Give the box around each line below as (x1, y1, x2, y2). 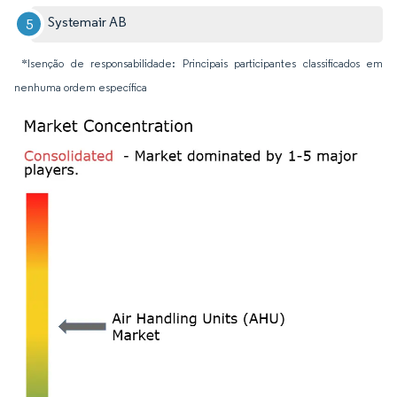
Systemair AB (48, 12, 128, 30)
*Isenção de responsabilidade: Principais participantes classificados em (21, 56, 383, 70)
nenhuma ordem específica (14, 80, 147, 94)
